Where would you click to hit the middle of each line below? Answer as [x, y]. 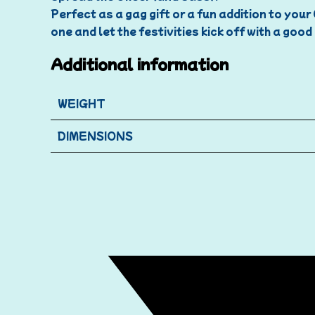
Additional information [140, 63]
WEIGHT [82, 103]
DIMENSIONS [95, 135]
